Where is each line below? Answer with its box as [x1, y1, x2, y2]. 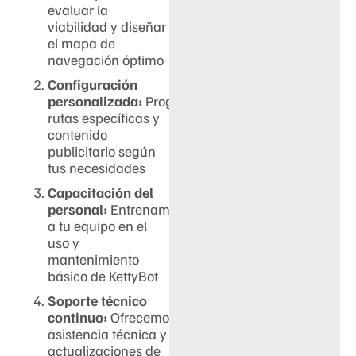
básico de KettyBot [48, 267, 158, 285]
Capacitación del [48, 184, 153, 202]
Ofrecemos [107, 308, 176, 327]
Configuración [48, 75, 137, 94]
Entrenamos [107, 200, 184, 219]
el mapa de [48, 34, 115, 52]
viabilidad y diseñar [48, 17, 166, 36]
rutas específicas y [48, 109, 160, 127]
